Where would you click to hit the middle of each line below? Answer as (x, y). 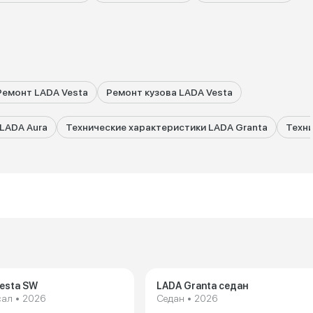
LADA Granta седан (203, 286)
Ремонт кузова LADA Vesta (169, 92)
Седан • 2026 (187, 298)
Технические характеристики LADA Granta (167, 127)
